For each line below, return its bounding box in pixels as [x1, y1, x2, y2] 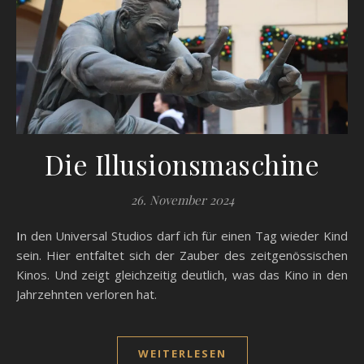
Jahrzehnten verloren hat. [16, 285, 157, 302]
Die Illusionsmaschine [44, 145, 320, 182]
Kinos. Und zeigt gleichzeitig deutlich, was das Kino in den [16, 266, 348, 283]
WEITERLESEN [137, 345, 227, 361]
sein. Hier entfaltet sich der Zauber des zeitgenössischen [16, 246, 348, 263]
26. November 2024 [130, 191, 234, 208]
